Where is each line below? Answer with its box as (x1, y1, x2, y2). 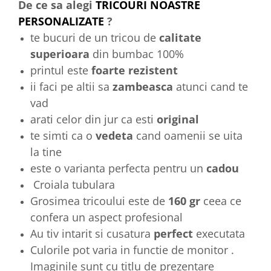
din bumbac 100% (90, 46, 184, 61)
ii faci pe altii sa (30, 79, 109, 94)
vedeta (96, 128, 136, 143)
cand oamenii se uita (136, 128, 243, 143)
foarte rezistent (91, 62, 178, 77)
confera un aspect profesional (30, 209, 186, 224)
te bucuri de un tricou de (30, 30, 159, 45)
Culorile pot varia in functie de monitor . (30, 242, 234, 257)
